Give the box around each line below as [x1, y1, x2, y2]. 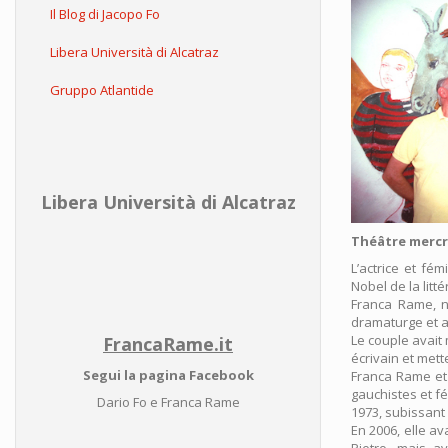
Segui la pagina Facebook [82, 366, 254, 384]
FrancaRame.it [103, 332, 233, 356]
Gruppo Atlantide [50, 81, 154, 99]
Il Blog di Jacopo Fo [50, 5, 160, 23]
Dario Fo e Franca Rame [96, 393, 240, 411]
